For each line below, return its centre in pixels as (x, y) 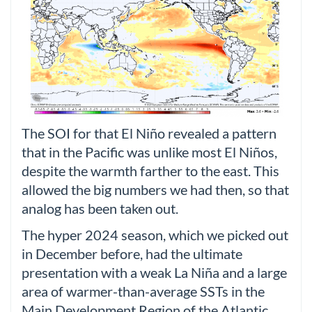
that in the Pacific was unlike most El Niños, (149, 153)
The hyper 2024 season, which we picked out (155, 235)
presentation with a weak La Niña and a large (154, 272)
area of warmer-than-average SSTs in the (143, 291)
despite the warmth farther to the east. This (150, 171)
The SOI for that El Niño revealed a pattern (149, 134)
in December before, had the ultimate (132, 253)
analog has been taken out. (100, 209)
